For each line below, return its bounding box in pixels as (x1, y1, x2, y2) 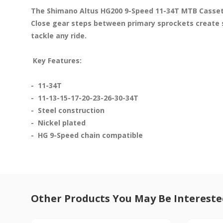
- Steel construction (31, 105, 105, 115)
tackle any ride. (31, 30, 87, 40)
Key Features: (33, 55, 84, 65)
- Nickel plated (31, 117, 86, 127)
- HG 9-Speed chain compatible (31, 130, 143, 140)
